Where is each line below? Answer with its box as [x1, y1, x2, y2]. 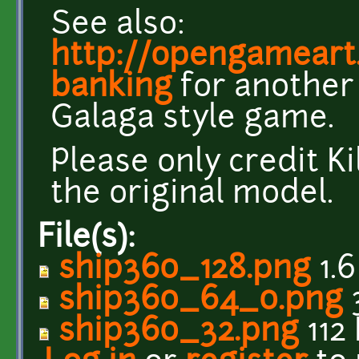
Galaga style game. [50, 103, 334, 135]
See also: [50, 10, 185, 42]
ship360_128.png [58, 254, 311, 286]
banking [50, 72, 172, 104]
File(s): [38, 223, 143, 255]
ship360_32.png [58, 317, 299, 349]
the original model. [50, 179, 333, 211]
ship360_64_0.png [58, 285, 343, 317]
